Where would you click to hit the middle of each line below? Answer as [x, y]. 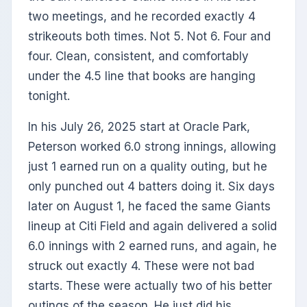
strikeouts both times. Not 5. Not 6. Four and [149, 37]
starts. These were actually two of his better [150, 286]
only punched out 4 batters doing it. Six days [151, 187]
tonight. [49, 96]
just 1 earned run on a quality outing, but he [148, 167]
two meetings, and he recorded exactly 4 [142, 17]
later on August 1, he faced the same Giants [149, 207]
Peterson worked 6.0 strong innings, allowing [152, 147]
